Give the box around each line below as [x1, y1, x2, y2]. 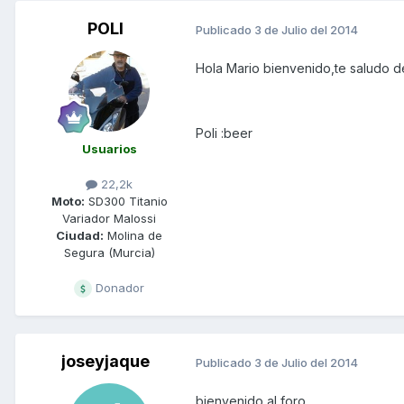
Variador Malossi [62, 211, 156, 226]
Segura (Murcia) [63, 245, 155, 261]
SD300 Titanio [84, 194, 168, 209]
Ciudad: [56, 228, 104, 243]
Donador [92, 280, 144, 296]
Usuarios [81, 142, 137, 157]
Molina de [104, 228, 162, 243]
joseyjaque [61, 352, 150, 372]
